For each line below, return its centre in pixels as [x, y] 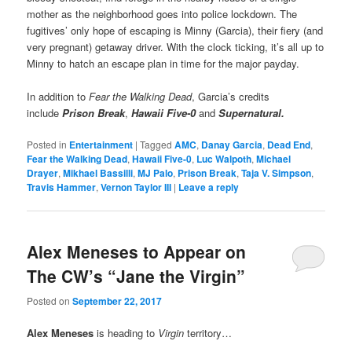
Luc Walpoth [224, 159]
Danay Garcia [232, 145]
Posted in [47, 145]
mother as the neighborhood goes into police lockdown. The [162, 13]
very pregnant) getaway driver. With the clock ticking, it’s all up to [176, 46]
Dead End [289, 145]
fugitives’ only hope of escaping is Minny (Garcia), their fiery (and [175, 30]
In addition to [58, 96]
